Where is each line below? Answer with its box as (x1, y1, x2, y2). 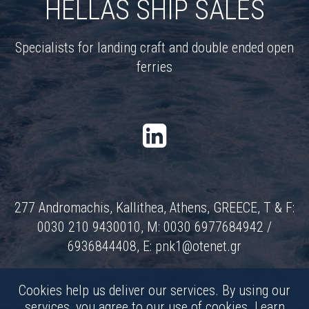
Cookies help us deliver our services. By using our (19, 282, 290, 299)
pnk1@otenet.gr (155, 237, 241, 255)
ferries (137, 58, 172, 75)
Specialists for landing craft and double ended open (15, 39, 294, 56)
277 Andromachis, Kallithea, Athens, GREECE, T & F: (14, 199, 295, 216)
